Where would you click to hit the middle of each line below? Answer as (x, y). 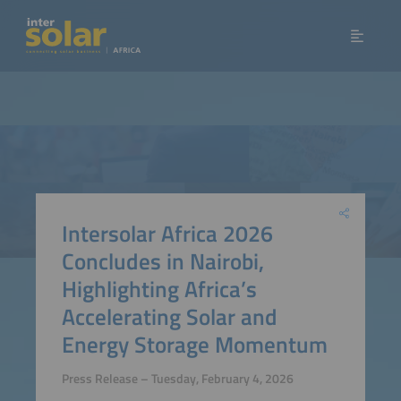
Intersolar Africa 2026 (167, 233)
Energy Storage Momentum (194, 344)
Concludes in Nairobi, (162, 260)
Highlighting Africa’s (159, 288)
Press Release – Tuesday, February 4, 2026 (177, 379)
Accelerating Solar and (169, 316)
